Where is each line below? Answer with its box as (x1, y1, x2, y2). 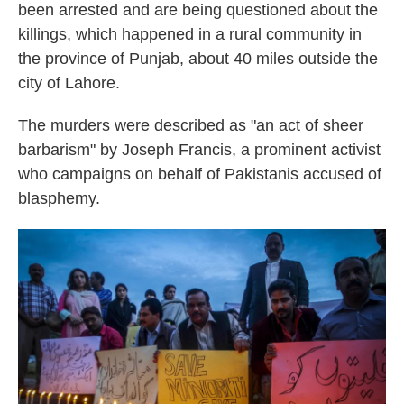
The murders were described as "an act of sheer (18, 116, 363, 135)
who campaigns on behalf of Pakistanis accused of (18, 165, 381, 184)
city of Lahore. (18, 74, 120, 93)
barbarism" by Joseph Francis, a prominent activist (18, 141, 381, 160)
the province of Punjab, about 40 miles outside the (18, 50, 378, 69)
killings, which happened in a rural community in (18, 25, 362, 44)
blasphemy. (18, 189, 100, 208)
